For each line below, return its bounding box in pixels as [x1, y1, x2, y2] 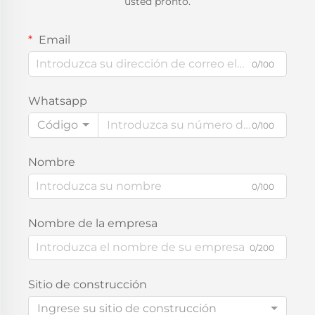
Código [37, 117, 78, 131]
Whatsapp [28, 94, 87, 108]
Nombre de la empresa [28, 216, 157, 230]
